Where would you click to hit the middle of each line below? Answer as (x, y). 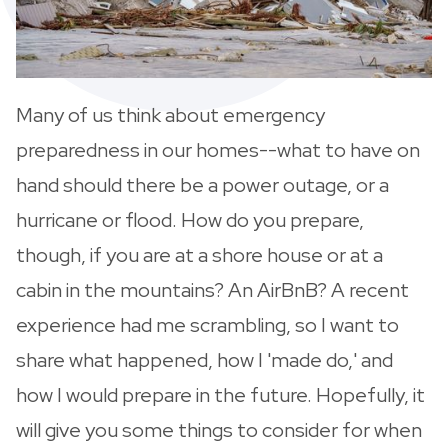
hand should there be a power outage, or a (202, 184)
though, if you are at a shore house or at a (199, 254)
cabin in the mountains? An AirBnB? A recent (212, 289)
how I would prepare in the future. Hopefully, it (220, 394)
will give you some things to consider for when (219, 429)
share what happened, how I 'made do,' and (204, 359)
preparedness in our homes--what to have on (218, 149)
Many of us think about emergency (170, 114)
